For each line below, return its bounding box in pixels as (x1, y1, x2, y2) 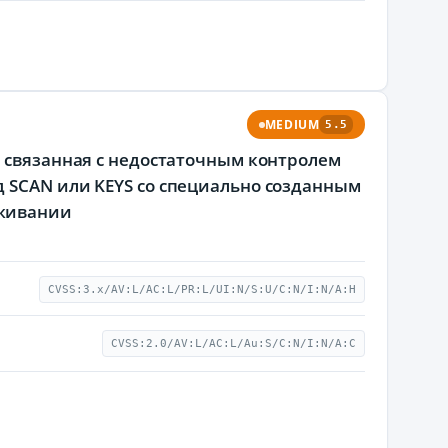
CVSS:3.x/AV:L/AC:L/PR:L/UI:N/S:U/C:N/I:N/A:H (48, 283, 356, 296)
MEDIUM (264, 117, 320, 132)
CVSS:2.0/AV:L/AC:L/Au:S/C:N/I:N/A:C (111, 337, 356, 350)
